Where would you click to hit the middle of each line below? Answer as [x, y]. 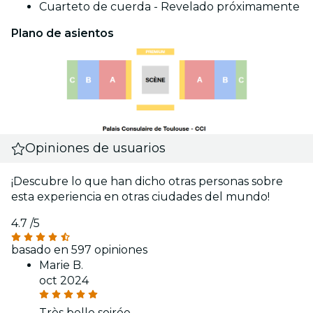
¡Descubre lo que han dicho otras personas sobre [147, 182]
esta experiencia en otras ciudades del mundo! [140, 197]
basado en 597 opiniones [79, 250]
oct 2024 [64, 281]
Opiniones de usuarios [96, 148]
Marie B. [61, 265]
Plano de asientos [63, 33]
